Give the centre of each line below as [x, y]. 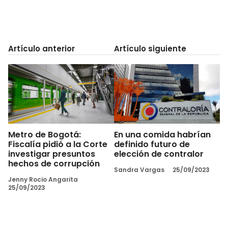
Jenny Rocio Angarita [43, 179]
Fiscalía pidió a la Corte [58, 144]
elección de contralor [159, 154]
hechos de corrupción [54, 163]
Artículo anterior [41, 48]
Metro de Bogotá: [45, 134]
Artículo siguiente [150, 48]
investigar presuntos [52, 154]
